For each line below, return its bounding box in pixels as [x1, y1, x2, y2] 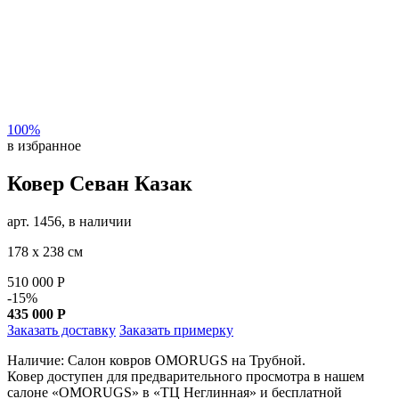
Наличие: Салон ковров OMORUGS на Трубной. [7, 352, 305, 368]
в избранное [7, 138, 81, 153]
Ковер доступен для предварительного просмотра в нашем [7, 368, 364, 384]
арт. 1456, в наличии [7, 213, 132, 229]
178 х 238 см [7, 243, 83, 259]
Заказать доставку [7, 322, 116, 338]
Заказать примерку [119, 322, 233, 338]
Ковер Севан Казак [7, 171, 192, 195]
